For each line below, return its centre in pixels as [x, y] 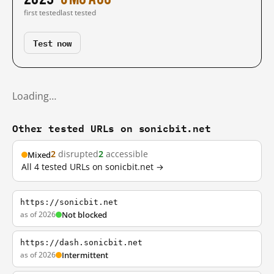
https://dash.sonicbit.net [81, 243]
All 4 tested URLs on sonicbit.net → [93, 167]
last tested [78, 13]
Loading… [34, 96]
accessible [126, 154]
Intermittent [85, 255]
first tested [42, 13]
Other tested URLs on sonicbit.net [112, 128]
